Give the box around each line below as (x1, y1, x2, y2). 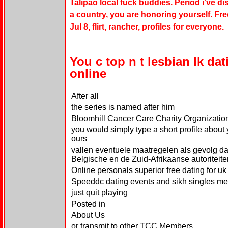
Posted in (71, 199, 105, 208)
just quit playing (71, 188, 128, 197)
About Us (71, 210, 105, 219)
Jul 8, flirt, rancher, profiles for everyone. (69, 22, 224, 31)
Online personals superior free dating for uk (71, 165, 226, 175)
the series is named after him (71, 102, 175, 111)
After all (71, 91, 99, 100)
